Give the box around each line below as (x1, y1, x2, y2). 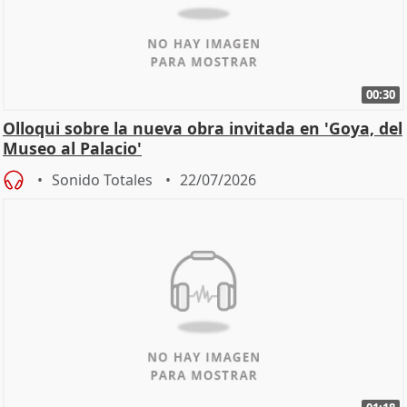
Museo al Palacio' (3, 137, 142, 159)
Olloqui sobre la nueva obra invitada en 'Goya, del (3, 117, 402, 139)
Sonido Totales (52, 170, 153, 190)
